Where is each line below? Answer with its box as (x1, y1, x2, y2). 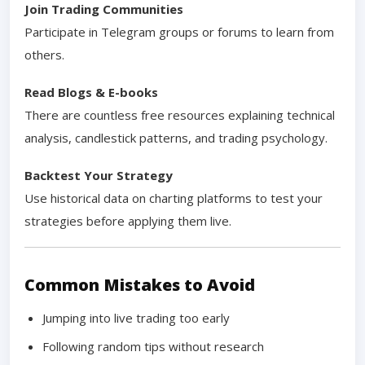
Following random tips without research (42, 337, 264, 354)
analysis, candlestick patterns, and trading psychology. (24, 129, 328, 146)
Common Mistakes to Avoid (24, 273, 255, 296)
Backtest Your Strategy (24, 166, 173, 183)
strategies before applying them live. (24, 212, 231, 229)
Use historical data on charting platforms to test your (24, 189, 323, 206)
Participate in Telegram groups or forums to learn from (24, 23, 334, 40)
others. (24, 46, 64, 63)
